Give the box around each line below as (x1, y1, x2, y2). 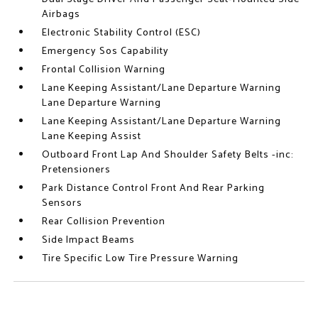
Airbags (42, 6, 81, 23)
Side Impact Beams (42, 232, 136, 248)
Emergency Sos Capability (42, 43, 170, 60)
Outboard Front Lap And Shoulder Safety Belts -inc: (42, 147, 295, 163)
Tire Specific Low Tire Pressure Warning (42, 251, 239, 267)
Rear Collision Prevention (42, 214, 166, 230)
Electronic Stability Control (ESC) (42, 25, 202, 41)
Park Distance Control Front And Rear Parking (42, 180, 265, 197)
